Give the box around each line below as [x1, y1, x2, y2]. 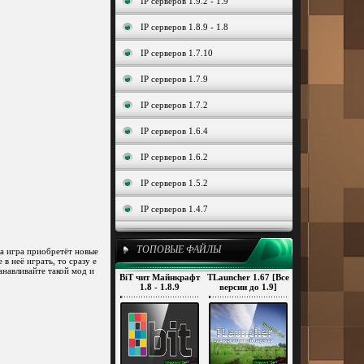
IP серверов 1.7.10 [141, 48, 213, 58]
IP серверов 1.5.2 [141, 178, 208, 188]
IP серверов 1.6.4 [141, 126, 208, 136]
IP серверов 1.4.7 [141, 204, 208, 214]
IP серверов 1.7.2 [141, 100, 208, 110]
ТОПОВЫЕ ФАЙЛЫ [136, 244, 221, 255]
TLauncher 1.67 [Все [207, 272, 289, 282]
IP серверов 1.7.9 [141, 74, 208, 84]
